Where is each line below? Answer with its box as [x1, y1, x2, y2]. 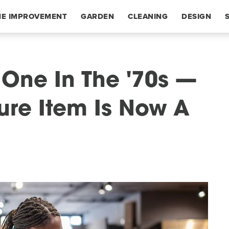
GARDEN [81, 11, 114, 22]
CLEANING [128, 11, 168, 22]
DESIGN [181, 11, 211, 22]
